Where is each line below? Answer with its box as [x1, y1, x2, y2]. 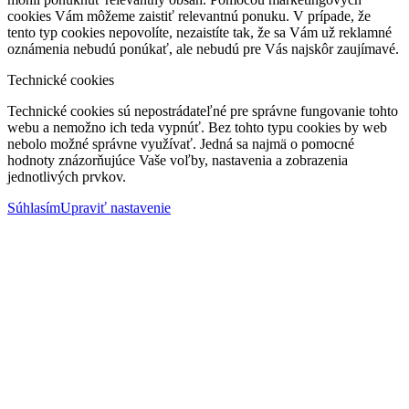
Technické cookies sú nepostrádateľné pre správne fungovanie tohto [7, 102, 398, 119]
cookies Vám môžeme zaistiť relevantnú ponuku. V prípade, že [7, 7, 371, 24]
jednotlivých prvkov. [7, 168, 126, 184]
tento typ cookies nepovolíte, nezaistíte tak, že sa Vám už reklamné [7, 24, 392, 40]
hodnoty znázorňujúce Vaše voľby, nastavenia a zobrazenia [7, 152, 348, 168]
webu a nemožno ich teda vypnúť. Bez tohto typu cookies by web [7, 119, 387, 135]
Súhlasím [7, 199, 60, 215]
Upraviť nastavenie [60, 199, 171, 215]
